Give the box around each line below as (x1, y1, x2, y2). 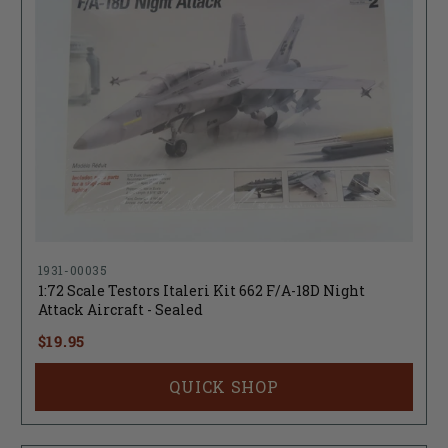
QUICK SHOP (169, 376, 279, 398)
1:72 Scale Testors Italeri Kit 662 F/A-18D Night (37, 281, 365, 301)
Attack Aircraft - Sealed (37, 300, 203, 320)
